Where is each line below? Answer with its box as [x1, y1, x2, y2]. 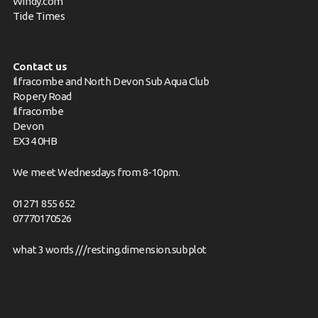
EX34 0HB [12, 135, 57, 148]
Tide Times [12, 10, 65, 23]
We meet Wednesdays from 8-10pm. [12, 166, 180, 179]
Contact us [12, 60, 67, 73]
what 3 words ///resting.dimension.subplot [12, 243, 207, 256]
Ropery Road [12, 90, 72, 103]
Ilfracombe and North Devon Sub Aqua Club [12, 75, 209, 88]
